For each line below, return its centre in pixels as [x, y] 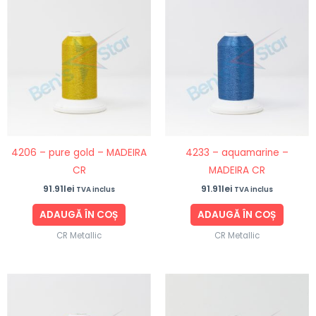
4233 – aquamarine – [237, 152]
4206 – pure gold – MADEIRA [79, 152]
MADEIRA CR [237, 170]
